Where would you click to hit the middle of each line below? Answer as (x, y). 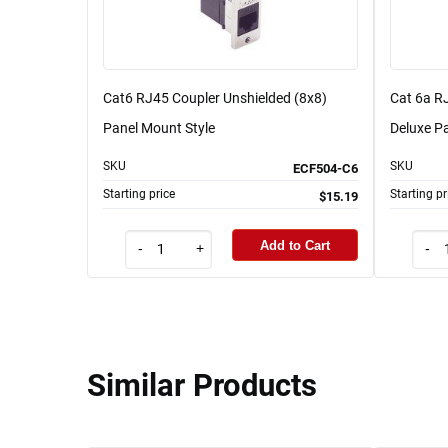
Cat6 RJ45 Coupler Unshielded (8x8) (215, 98)
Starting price (139, 194)
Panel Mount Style (159, 128)
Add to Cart (295, 245)
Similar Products (202, 385)
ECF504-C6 (325, 169)
